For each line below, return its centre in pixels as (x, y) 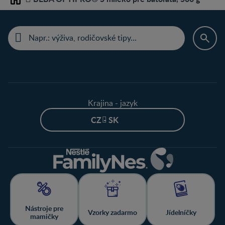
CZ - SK (104, 120)
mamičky (44, 216)
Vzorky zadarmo (113, 212)
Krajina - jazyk (113, 103)
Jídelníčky (181, 212)
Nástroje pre (44, 208)
